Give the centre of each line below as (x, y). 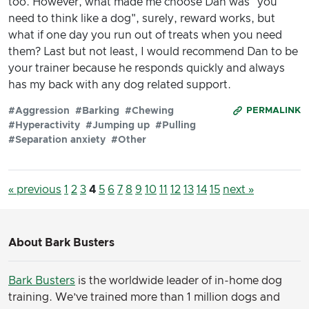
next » (238, 189)
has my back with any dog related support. (120, 84)
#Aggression (39, 111)
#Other (129, 140)
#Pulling (176, 125)
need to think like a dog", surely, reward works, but (142, 18)
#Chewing (149, 111)
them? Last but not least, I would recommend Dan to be (153, 51)
